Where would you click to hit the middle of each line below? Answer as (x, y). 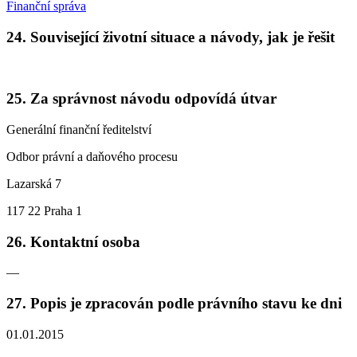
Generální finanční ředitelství (79, 129)
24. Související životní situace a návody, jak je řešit (171, 37)
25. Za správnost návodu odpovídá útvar (141, 99)
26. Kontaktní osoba (73, 241)
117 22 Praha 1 (44, 210)
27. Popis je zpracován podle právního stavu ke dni (174, 303)
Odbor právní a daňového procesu (92, 156)
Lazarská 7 (34, 183)
